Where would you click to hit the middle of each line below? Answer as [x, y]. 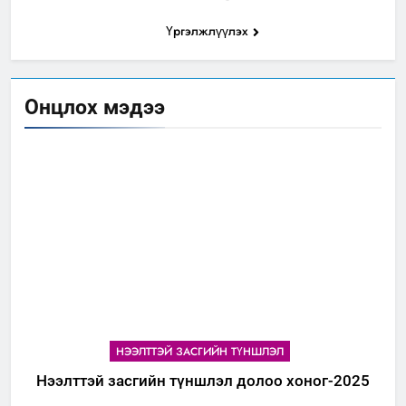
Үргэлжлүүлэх [207, 31]
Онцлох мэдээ [95, 107]
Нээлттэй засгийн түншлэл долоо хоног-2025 [203, 381]
